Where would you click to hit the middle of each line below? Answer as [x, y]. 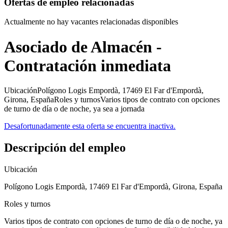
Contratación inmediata [88, 65]
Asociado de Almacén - [83, 47]
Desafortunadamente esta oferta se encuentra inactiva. [90, 126]
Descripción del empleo [65, 148]
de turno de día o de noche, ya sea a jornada [74, 109]
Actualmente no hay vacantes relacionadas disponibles [91, 22]
